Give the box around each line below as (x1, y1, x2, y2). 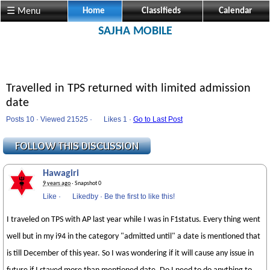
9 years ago (43, 180, 71, 187)
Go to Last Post (133, 115, 183, 124)
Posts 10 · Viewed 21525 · (6, 115, 94, 124)
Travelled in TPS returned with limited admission (6, 83, 251, 95)
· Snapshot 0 (71, 180, 101, 187)
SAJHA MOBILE (98, 25, 172, 37)
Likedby (72, 192, 98, 201)
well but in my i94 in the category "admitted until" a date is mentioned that (7, 232, 260, 241)
